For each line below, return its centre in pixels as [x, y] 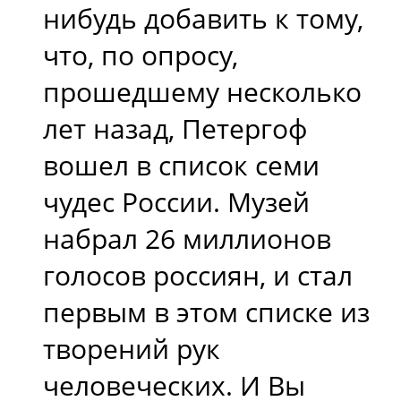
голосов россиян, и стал [198, 275]
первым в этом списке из [206, 311]
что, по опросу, [141, 55]
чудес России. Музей [176, 201]
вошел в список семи [181, 165]
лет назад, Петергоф [175, 128]
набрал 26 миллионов [187, 238]
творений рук [132, 348]
